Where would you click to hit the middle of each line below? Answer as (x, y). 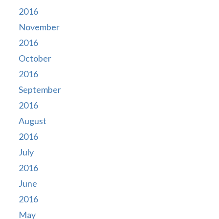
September (40, 90)
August (33, 121)
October (35, 58)
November (39, 27)
